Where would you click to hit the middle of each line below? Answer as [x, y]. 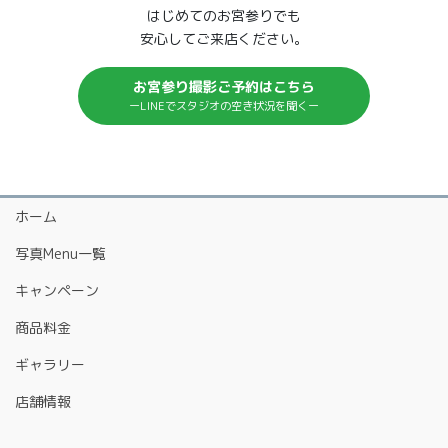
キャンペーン [57, 291]
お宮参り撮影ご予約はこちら [224, 87]
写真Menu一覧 [60, 254]
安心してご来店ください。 [224, 38]
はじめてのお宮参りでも [224, 15]
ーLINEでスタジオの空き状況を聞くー [224, 106]
